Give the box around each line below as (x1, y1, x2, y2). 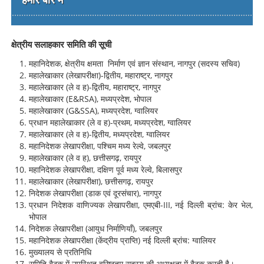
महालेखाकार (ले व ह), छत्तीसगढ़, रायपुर (29, 152, 142, 163)
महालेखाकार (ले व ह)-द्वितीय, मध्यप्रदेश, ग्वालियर (29, 128, 170, 140)
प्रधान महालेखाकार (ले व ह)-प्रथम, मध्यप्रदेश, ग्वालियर (29, 117, 192, 128)
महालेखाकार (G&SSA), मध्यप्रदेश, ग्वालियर (29, 105, 159, 116)
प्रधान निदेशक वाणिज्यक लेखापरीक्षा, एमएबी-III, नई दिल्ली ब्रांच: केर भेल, (29, 199, 253, 210)
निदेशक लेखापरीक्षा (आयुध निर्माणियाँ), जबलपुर (29, 223, 163, 234)
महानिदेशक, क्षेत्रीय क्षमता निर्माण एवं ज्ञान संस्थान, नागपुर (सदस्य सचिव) (29, 58, 240, 69)
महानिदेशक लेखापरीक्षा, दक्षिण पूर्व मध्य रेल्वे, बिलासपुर (29, 164, 183, 175)
